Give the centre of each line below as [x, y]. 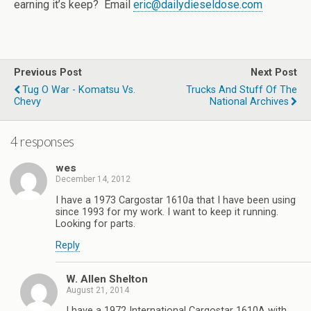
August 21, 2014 [98, 290]
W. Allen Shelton [107, 279]
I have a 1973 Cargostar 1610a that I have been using [176, 200]
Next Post [274, 73]
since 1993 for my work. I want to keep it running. [167, 212]
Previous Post [48, 73]
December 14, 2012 [93, 179]
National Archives [249, 102]
